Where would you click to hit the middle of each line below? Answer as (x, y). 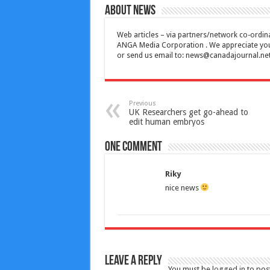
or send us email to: (151, 56)
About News (130, 11)
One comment (133, 148)
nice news (183, 188)
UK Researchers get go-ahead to (188, 112)
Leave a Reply (133, 262)
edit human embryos (166, 122)
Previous (142, 104)
